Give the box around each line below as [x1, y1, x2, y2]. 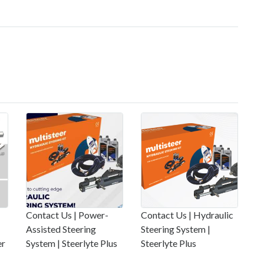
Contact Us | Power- [26, 209, 108, 221]
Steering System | [141, 223, 210, 235]
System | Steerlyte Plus [26, 237, 117, 249]
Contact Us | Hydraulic [141, 209, 233, 221]
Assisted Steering [26, 223, 96, 235]
